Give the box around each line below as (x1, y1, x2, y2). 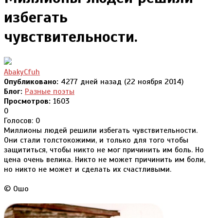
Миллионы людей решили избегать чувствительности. (4, 125, 198, 135)
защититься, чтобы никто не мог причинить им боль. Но (4, 145, 204, 155)
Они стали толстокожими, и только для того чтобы (4, 135, 188, 145)
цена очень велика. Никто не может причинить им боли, (4, 154, 205, 164)
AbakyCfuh (4, 67, 40, 77)
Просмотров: (4, 96, 51, 106)
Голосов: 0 (4, 115, 40, 126)
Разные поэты (25, 86, 74, 96)
